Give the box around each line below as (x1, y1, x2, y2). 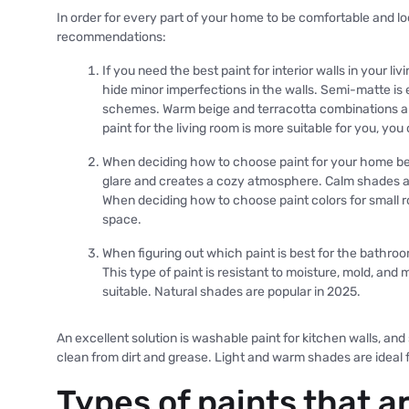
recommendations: (57, 28, 166, 45)
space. (102, 211, 142, 227)
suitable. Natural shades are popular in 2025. (102, 283, 361, 299)
